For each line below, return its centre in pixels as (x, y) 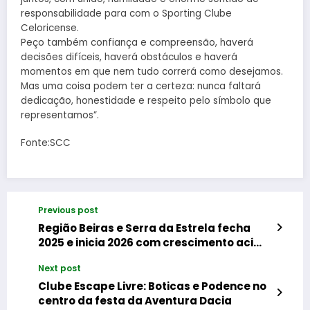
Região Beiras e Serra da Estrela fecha (144, 228)
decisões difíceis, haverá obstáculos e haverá (129, 57)
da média (65, 257)
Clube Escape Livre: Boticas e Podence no (152, 286)
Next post (60, 268)
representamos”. (60, 115)
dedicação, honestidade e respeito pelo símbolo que (146, 100)
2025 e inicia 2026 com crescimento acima (87, 242)
